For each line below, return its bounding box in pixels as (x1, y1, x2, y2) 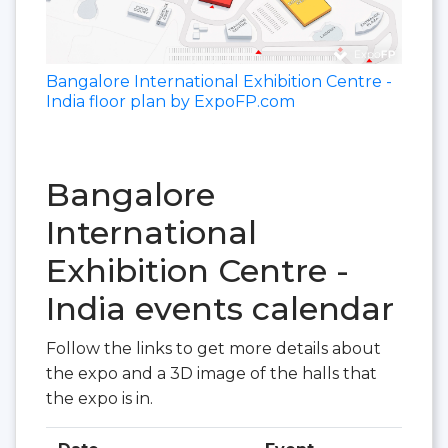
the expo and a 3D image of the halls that (46, 363, 377, 383)
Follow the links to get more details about (46, 338, 381, 358)
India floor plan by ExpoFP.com (46, 91, 295, 111)
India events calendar (46, 288, 394, 328)
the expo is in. (46, 388, 153, 408)
